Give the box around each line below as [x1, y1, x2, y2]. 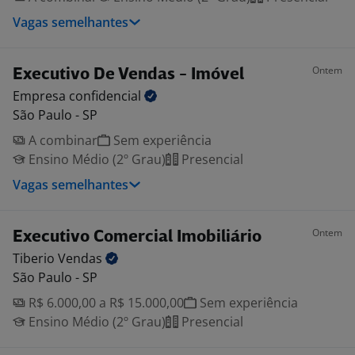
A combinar [25, 132, 97, 149]
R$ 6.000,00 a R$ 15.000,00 [25, 294, 184, 311]
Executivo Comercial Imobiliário [13, 229, 261, 246]
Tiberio [13, 250, 58, 267]
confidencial [69, 87, 144, 105]
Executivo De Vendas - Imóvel [13, 67, 244, 83]
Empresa [13, 87, 69, 105]
